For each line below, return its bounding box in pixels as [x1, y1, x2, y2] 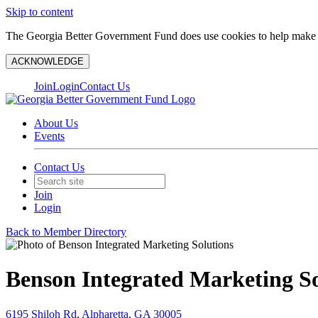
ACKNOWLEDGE [11, 56, 84, 67]
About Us [34, 117, 78, 129]
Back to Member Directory [6, 226, 126, 238]
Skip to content [6, 6, 73, 18]
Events [34, 130, 65, 142]
